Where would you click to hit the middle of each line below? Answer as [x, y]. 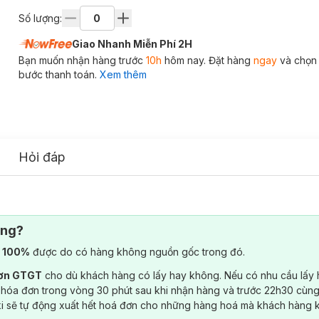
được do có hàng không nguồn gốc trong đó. [137, 251]
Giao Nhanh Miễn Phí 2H [132, 44]
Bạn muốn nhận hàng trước [82, 60]
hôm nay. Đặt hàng [207, 60]
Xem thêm [123, 74]
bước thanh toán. [57, 74]
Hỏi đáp [42, 157]
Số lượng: [40, 18]
